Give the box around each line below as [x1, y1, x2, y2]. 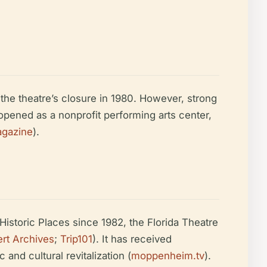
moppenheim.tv [131, 250, 204, 262]
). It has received [92, 233, 172, 245]
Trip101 [60, 233, 92, 245]
